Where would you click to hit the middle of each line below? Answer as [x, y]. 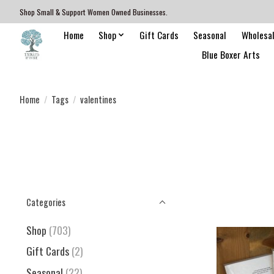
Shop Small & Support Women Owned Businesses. [94, 12]
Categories [46, 202]
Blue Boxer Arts [231, 54]
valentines [98, 99]
